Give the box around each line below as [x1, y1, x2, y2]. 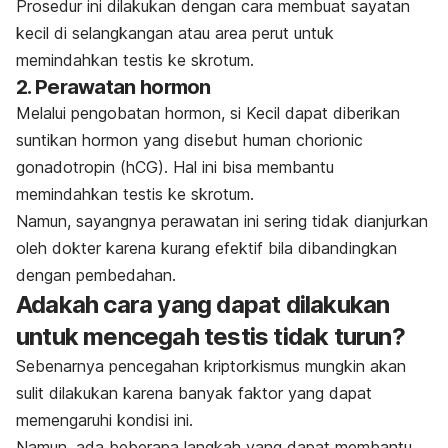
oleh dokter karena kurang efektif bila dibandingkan [16, 237, 397, 258]
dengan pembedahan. [16, 264, 181, 285]
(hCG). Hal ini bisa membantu [120, 156, 334, 177]
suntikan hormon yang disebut [16, 129, 243, 150]
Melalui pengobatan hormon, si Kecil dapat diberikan [16, 102, 400, 123]
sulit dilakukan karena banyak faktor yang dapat [16, 382, 372, 403]
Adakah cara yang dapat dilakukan [16, 289, 390, 319]
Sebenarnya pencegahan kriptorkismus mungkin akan [16, 355, 406, 376]
